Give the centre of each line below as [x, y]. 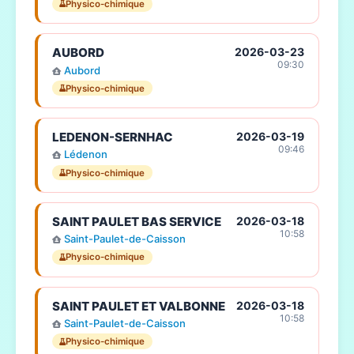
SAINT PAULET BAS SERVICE [136, 222]
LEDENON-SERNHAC [112, 137]
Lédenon [85, 154]
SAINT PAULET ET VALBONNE [138, 307]
